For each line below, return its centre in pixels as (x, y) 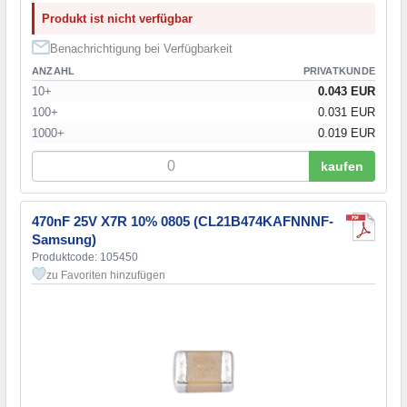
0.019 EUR (347, 133)
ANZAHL (54, 70)
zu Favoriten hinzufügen (106, 275)
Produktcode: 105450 (85, 257)
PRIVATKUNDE (339, 70)
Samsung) (64, 239)
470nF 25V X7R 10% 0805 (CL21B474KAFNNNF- (183, 221)
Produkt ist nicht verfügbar (117, 18)
